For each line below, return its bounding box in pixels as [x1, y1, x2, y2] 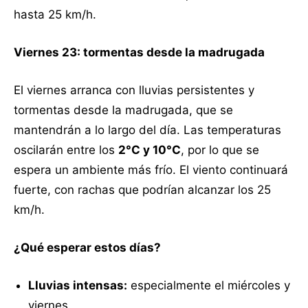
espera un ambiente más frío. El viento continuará [14, 162, 288, 177]
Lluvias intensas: [28, 278, 127, 292]
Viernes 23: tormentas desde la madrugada [14, 45, 265, 59]
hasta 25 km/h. [14, 7, 96, 21]
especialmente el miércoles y [127, 278, 290, 292]
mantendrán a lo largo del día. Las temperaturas [14, 122, 281, 137]
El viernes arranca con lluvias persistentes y [14, 82, 254, 97]
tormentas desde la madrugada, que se [14, 102, 233, 117]
